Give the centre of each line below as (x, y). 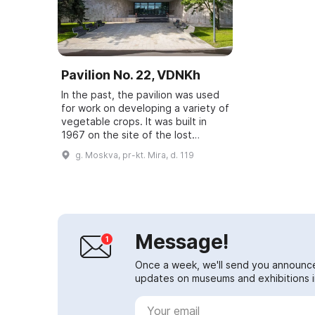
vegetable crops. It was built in (134, 121)
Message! (182, 242)
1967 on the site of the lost (127, 134)
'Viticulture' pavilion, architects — (140, 148)
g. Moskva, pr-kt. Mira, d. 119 (135, 155)
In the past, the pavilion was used (140, 94)
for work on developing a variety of (145, 108)
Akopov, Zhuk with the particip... (137, 161)
